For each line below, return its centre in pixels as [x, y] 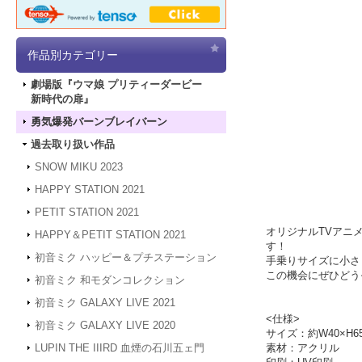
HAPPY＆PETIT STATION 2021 [110, 235]
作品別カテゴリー [73, 55]
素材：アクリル [303, 348]
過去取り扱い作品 [73, 145]
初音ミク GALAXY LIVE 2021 [105, 303]
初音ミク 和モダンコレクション [110, 280]
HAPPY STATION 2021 [90, 190]
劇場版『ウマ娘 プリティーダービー [116, 85]
